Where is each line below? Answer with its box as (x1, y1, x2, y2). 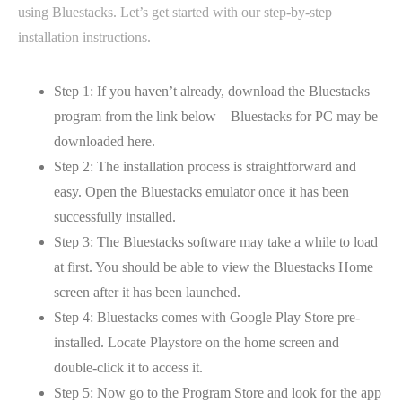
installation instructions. (18, 30, 151, 45)
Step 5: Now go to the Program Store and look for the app (54, 385, 381, 400)
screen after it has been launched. (54, 284, 240, 300)
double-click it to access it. (54, 360, 203, 375)
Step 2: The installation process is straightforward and (54, 159, 356, 174)
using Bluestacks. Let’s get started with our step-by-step (18, 4, 332, 20)
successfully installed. (54, 209, 176, 224)
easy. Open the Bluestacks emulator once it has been (54, 184, 349, 199)
